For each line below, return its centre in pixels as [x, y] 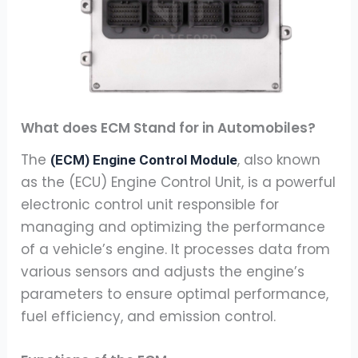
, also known [279, 159]
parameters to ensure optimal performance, [175, 294]
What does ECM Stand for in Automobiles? [169, 127]
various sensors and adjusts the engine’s [163, 271]
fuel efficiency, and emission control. [149, 316]
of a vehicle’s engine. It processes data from [176, 249]
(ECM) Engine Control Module [144, 159]
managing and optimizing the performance [173, 227]
